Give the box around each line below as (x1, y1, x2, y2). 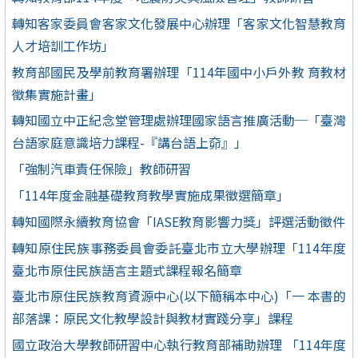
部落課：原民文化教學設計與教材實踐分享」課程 (12, 308, 293, 328)
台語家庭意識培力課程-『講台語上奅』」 (12, 133, 247, 153)
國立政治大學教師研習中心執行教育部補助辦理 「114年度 (12, 335, 346, 355)
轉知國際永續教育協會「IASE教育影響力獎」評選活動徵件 (12, 211, 345, 231)
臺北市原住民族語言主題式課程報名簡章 (12, 260, 242, 280)
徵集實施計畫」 (12, 84, 101, 104)
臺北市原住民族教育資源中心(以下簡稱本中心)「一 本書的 (12, 286, 346, 306)
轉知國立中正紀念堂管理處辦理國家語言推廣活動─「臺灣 (12, 110, 346, 130)
